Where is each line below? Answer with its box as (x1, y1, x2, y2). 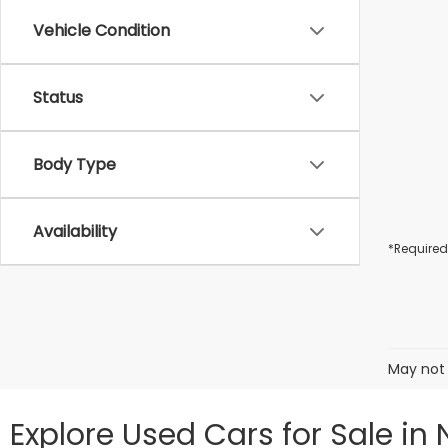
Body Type (33, 153, 116, 176)
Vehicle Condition (33, 19, 170, 42)
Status (33, 86, 83, 109)
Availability (33, 220, 117, 243)
